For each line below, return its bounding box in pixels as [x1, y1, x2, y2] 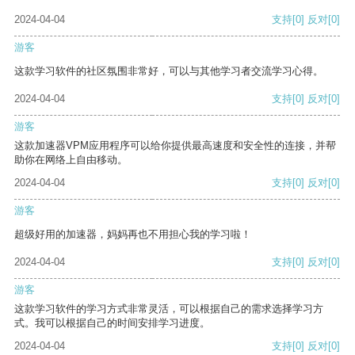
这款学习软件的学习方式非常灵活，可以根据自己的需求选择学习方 [14, 303, 323, 315]
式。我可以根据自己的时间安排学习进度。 [14, 317, 210, 330]
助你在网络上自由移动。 [14, 154, 128, 166]
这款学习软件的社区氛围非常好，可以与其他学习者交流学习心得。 [14, 65, 323, 78]
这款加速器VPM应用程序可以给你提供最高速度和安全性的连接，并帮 [14, 139, 336, 152]
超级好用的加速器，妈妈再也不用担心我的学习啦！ [14, 228, 251, 241]
